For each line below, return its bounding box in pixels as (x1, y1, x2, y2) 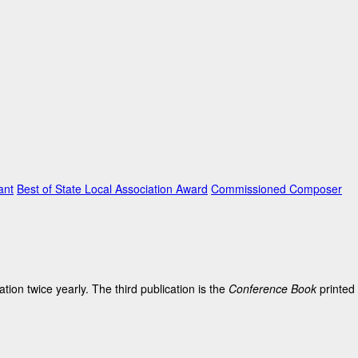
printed (316, 280, 355, 296)
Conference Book (229, 280, 316, 296)
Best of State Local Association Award (17, 181, 208, 197)
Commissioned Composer (211, 181, 342, 197)
